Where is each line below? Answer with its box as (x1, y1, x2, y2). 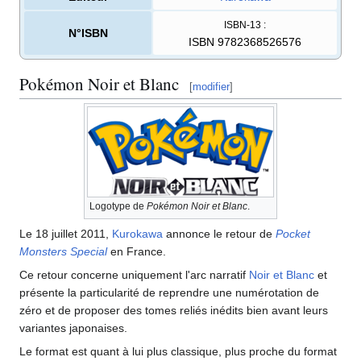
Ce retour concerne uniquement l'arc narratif (19, 268, 249, 281)
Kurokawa (112, 226, 163, 240)
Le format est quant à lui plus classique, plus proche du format (19, 344, 337, 358)
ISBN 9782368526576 (189, 35, 301, 49)
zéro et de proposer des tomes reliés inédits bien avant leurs (19, 303, 328, 317)
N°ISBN (68, 27, 108, 40)
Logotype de (89, 200, 147, 212)
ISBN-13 (224, 19, 261, 31)
